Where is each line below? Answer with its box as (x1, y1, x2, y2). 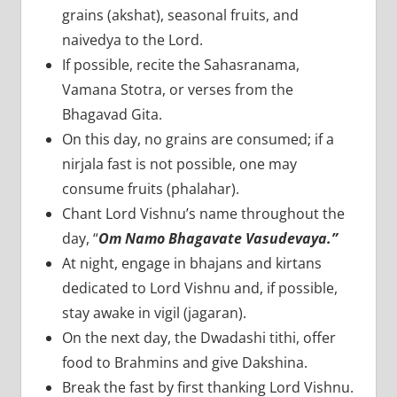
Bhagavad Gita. (61, 105, 162, 125)
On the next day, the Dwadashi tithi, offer (61, 328, 336, 348)
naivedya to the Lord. (61, 30, 206, 51)
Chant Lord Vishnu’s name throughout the (61, 204, 345, 224)
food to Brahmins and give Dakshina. (61, 353, 307, 373)
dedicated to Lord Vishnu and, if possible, (61, 278, 338, 299)
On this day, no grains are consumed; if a (61, 129, 334, 150)
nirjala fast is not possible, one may (61, 154, 297, 175)
